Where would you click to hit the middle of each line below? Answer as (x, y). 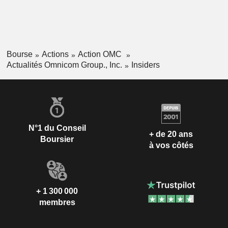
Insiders (145, 65)
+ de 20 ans (171, 134)
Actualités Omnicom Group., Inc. (64, 65)
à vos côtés (171, 146)
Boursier (57, 139)
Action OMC (101, 54)
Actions (55, 54)
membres (57, 202)
